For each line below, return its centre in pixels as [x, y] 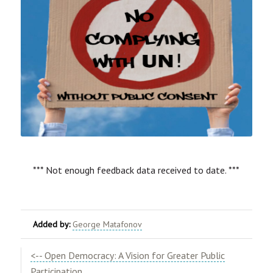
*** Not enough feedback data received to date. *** [136, 170]
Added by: [51, 225]
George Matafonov [107, 225]
